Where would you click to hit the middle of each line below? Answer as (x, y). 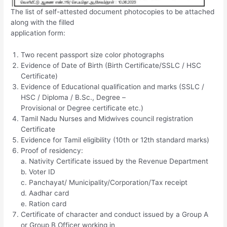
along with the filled (43, 22)
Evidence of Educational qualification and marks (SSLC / (113, 86)
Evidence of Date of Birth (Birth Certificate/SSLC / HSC (111, 65)
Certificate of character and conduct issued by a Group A (115, 214)
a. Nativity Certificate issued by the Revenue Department (115, 161)
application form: (38, 33)
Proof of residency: (52, 150)
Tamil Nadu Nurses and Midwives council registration (107, 118)
